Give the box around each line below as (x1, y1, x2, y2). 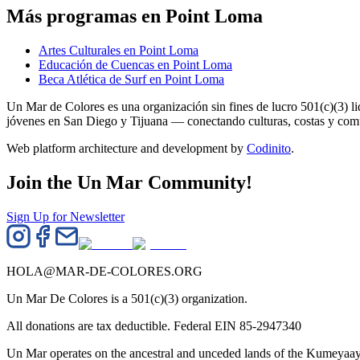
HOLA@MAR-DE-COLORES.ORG (6, 264, 202, 278)
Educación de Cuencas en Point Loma (39, 57, 232, 72)
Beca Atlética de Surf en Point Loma (39, 72, 224, 86)
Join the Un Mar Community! (6, 171, 252, 193)
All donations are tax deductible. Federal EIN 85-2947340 (6, 318, 301, 333)
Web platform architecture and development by (6, 141, 243, 155)
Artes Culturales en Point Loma (39, 43, 198, 57)
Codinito (247, 141, 291, 155)
